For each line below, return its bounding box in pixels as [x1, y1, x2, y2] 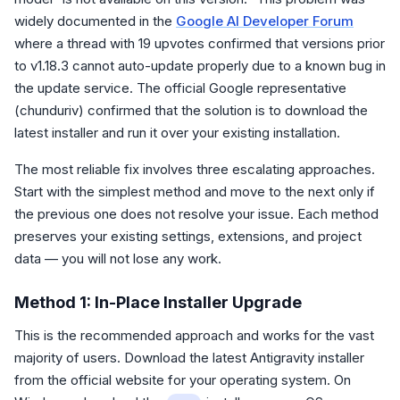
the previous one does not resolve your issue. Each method [14, 205, 379, 222]
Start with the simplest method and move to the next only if [14, 183, 375, 200]
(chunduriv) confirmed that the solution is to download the [14, 102, 368, 119]
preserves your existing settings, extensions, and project [14, 228, 362, 245]
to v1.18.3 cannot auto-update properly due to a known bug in [14, 57, 386, 74]
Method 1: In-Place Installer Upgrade [14, 293, 302, 312]
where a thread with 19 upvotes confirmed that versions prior [14, 35, 385, 52]
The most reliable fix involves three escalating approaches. [14, 161, 375, 178]
